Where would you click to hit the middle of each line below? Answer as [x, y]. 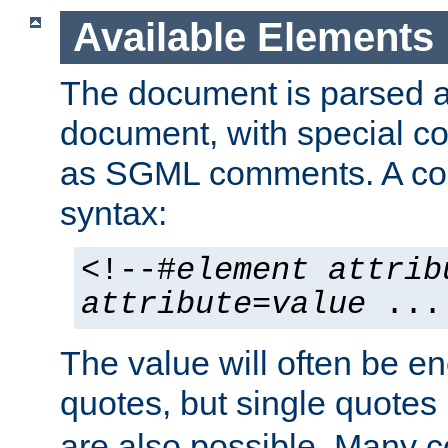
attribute [166, 304]
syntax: [113, 212]
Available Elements [253, 37]
